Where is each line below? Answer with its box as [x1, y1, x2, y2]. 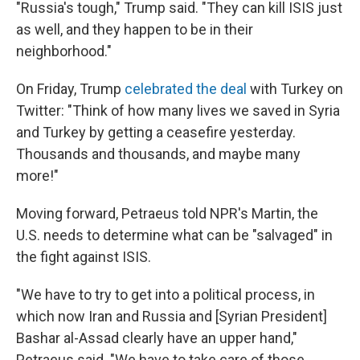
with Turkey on [247, 80, 343, 98]
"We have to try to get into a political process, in [16, 286, 315, 304]
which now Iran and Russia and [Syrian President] [16, 308, 327, 325]
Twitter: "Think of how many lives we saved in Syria [16, 102, 340, 120]
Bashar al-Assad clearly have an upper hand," [16, 329, 297, 347]
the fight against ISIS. [16, 248, 151, 266]
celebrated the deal [125, 80, 247, 98]
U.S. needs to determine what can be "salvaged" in [16, 227, 333, 244]
